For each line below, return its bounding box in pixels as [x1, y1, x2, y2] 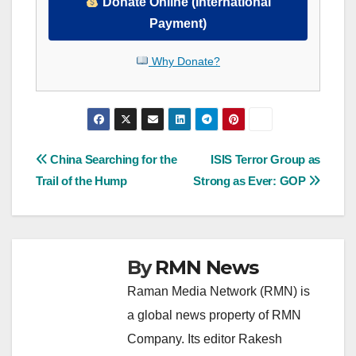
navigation [35, 181, 164, 213]
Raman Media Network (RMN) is [127, 284, 310, 299]
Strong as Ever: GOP [193, 174, 309, 188]
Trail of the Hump [36, 174, 127, 188]
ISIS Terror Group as [211, 153, 320, 167]
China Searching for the [47, 153, 177, 167]
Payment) [149, 16, 207, 30]
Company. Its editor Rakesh [127, 332, 282, 346]
